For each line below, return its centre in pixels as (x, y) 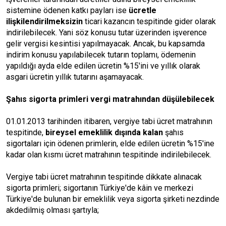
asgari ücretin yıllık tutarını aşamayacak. (75, 77)
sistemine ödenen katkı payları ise (66, 10)
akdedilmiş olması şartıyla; (52, 210)
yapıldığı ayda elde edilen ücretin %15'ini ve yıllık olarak (103, 66)
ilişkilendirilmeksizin (44, 21)
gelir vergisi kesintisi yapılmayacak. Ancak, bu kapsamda (105, 44)
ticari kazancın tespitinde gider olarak (149, 21)
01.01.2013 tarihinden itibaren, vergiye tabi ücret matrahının (109, 121)
